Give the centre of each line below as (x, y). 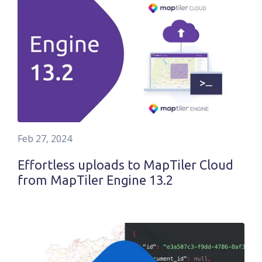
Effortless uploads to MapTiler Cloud (125, 165)
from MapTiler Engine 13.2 (95, 180)
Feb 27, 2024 (45, 138)
